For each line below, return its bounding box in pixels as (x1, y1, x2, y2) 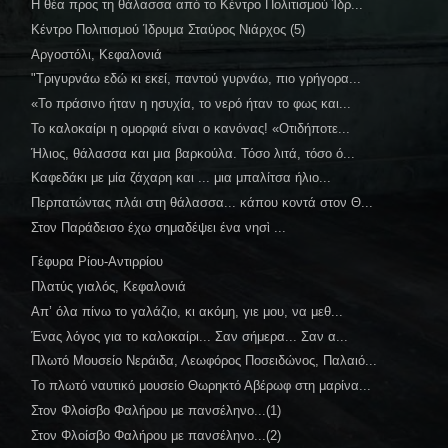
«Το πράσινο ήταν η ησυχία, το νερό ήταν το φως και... (31, 96, 352, 112)
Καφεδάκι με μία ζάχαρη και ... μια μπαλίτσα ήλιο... (31, 170, 332, 186)
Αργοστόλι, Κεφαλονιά (31, 46, 163, 62)
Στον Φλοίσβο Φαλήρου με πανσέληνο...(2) (31, 427, 282, 443)
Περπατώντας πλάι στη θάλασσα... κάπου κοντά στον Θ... (31, 195, 374, 211)
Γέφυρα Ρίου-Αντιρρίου (31, 254, 164, 270)
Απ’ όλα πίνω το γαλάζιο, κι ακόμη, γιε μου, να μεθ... (31, 303, 344, 319)
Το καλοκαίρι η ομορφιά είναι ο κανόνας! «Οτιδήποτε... (31, 120, 351, 136)
